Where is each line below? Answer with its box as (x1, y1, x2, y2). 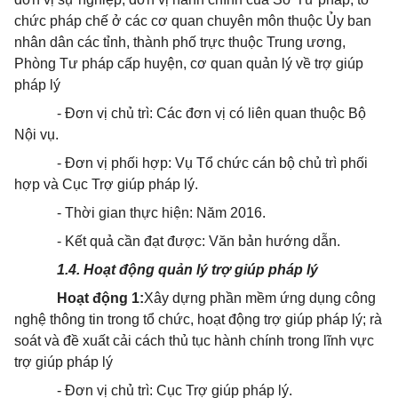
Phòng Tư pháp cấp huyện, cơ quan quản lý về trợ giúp (14, 56, 363, 71)
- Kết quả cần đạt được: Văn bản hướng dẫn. (57, 234, 340, 249)
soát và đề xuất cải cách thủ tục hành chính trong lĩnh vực (14, 333, 374, 348)
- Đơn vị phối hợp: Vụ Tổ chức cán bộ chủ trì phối (57, 155, 368, 171)
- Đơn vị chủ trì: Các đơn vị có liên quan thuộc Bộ (57, 106, 366, 121)
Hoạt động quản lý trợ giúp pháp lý (84, 262, 318, 277)
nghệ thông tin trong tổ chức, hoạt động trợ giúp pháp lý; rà (14, 312, 382, 327)
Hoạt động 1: (57, 291, 144, 306)
